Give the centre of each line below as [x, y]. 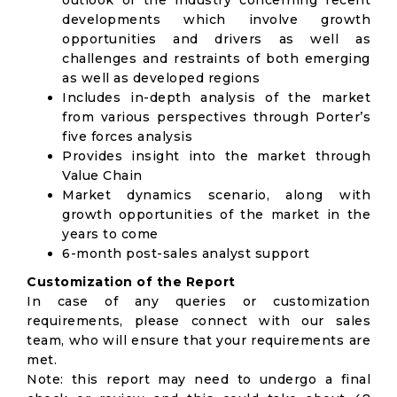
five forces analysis [127, 136]
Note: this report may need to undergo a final [198, 379]
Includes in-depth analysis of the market [216, 97]
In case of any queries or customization [198, 301]
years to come [110, 234]
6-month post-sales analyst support [186, 253]
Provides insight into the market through [216, 156]
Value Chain [102, 175]
